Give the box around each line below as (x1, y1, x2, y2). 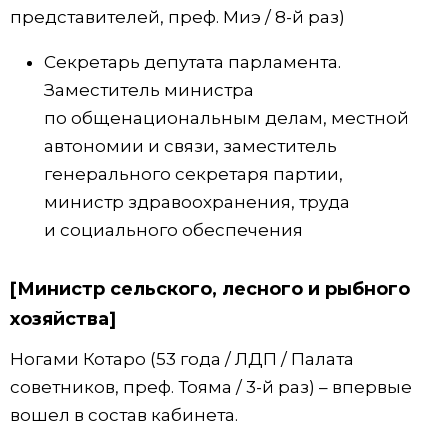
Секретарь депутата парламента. (44, 51, 341, 72)
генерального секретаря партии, (44, 163, 343, 184)
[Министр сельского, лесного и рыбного (10, 277, 410, 300)
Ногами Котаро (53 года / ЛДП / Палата (10, 348, 354, 369)
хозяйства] (10, 307, 116, 330)
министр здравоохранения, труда (44, 191, 350, 212)
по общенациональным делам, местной (44, 107, 409, 128)
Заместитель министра (44, 79, 254, 100)
